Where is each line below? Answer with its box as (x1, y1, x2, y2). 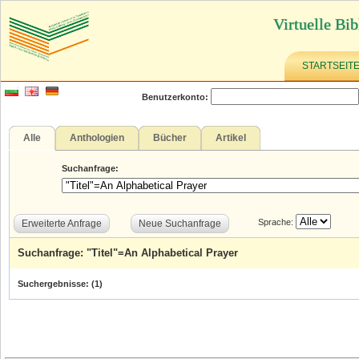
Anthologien (70, 132, 124, 143)
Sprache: (258, 217, 296, 227)
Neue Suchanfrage (139, 218, 221, 229)
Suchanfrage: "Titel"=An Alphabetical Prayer (18, 247, 238, 259)
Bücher (153, 132, 187, 143)
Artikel (216, 132, 246, 143)
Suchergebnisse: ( (18, 279, 95, 288)
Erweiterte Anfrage (22, 218, 102, 229)
